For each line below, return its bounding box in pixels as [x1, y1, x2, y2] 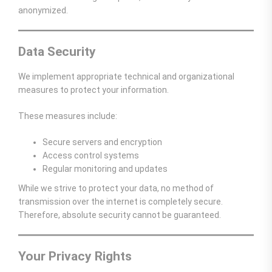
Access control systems [42, 151, 139, 161]
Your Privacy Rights [18, 249, 132, 264]
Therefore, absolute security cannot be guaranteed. [18, 210, 221, 220]
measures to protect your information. [18, 85, 169, 95]
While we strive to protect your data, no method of [18, 183, 214, 194]
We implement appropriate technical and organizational [18, 72, 234, 82]
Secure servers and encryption [42, 137, 162, 148]
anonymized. [18, 5, 68, 15]
